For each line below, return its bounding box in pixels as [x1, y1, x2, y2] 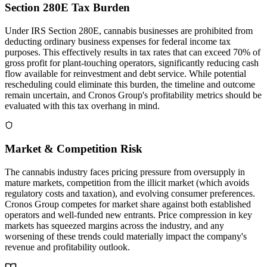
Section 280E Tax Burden [5, 1, 130, 14]
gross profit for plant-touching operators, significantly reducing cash [5, 57, 259, 68]
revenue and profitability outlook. [5, 242, 130, 253]
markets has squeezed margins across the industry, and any [5, 221, 224, 231]
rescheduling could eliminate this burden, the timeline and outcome [5, 79, 255, 89]
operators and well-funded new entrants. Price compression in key [5, 210, 252, 221]
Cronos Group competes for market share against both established [5, 199, 251, 210]
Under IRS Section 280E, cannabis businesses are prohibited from [5, 25, 253, 36]
